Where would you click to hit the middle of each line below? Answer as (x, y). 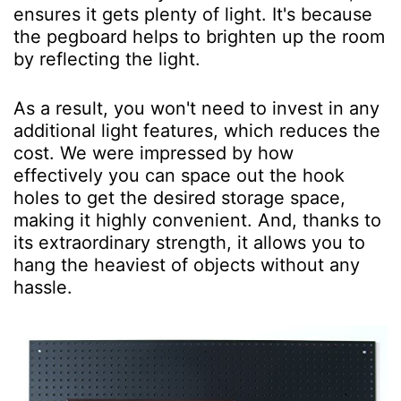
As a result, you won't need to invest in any (196, 108)
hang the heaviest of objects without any (187, 264)
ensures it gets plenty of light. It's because (193, 14)
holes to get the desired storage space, (179, 197)
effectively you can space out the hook (179, 175)
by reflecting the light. (110, 59)
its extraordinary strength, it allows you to (189, 242)
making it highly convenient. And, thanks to (197, 220)
